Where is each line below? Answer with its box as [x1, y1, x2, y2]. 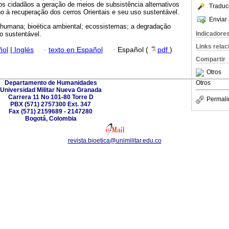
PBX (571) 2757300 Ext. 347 [10, 100, 91, 108]
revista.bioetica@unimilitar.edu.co [67, 136, 162, 144]
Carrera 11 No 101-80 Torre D [8, 93, 94, 101]
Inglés [12, 45, 34, 54]
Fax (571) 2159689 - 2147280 [9, 107, 93, 115]
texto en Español [49, 45, 103, 54]
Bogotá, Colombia [25, 114, 77, 122]
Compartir [196, 56, 225, 63]
